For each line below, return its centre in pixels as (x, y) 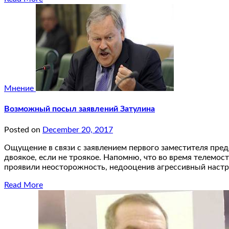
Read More (24, 185)
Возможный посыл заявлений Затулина (79, 109)
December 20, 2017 (78, 130)
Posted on (23, 130)
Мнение (20, 89)
